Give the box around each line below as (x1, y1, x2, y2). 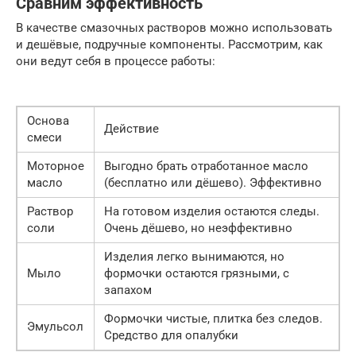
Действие (104, 121, 159, 136)
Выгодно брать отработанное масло (104, 158, 308, 173)
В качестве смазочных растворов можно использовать (16, 20, 332, 35)
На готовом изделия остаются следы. (104, 203, 319, 219)
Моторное (27, 158, 84, 173)
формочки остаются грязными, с (104, 265, 289, 281)
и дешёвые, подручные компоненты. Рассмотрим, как (16, 37, 323, 52)
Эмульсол (27, 319, 83, 334)
